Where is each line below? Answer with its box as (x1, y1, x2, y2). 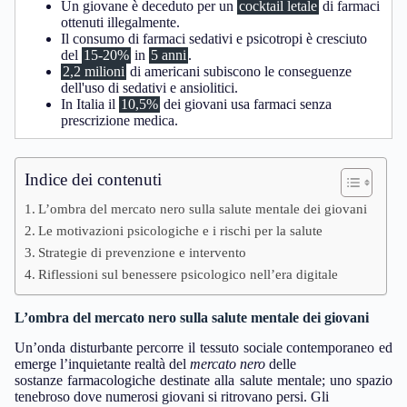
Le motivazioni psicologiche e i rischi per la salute (38, 223, 323, 238)
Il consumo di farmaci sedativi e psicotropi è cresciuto (61, 31, 367, 46)
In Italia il (61, 96, 119, 112)
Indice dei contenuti (25, 170, 162, 189)
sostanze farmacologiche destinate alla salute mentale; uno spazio (15, 372, 392, 388)
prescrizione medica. (61, 113, 178, 128)
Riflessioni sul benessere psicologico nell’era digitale (38, 266, 339, 282)
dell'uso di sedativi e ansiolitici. (61, 80, 238, 95)
